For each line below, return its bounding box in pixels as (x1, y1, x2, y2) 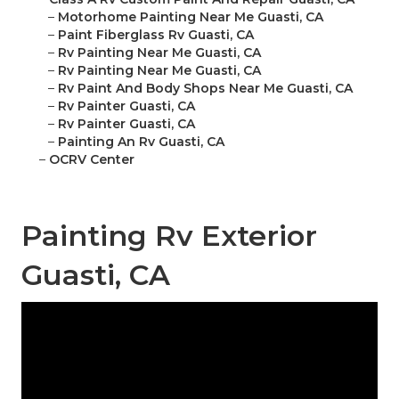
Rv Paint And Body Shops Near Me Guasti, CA (58, 80, 353, 97)
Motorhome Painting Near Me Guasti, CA (58, 9, 323, 26)
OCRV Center (49, 151, 134, 168)
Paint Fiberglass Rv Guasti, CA (58, 27, 254, 44)
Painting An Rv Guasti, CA (58, 134, 224, 151)
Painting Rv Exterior (21, 218, 317, 254)
